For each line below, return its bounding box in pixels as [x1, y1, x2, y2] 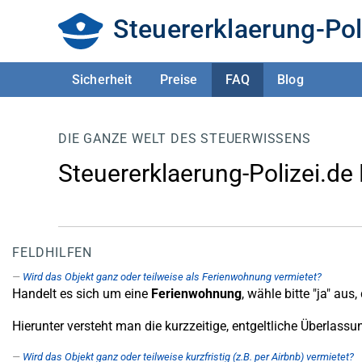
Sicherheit [72, 71, 133, 87]
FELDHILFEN [12, 245, 92, 260]
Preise [159, 71, 198, 87]
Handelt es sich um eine [12, 286, 151, 301]
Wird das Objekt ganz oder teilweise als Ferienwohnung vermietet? [23, 271, 322, 283]
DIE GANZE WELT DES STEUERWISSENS [58, 131, 311, 146]
